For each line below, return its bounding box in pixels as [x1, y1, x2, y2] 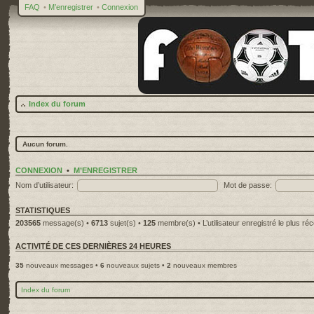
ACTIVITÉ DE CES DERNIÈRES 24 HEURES [15, 242, 171, 250]
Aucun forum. [22, 140, 68, 148]
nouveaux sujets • [104, 261, 167, 269]
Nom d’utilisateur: [15, 180, 74, 189]
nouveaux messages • [24, 261, 100, 269]
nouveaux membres [171, 261, 237, 269]
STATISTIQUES [15, 206, 70, 214]
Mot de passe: [224, 180, 272, 189]
